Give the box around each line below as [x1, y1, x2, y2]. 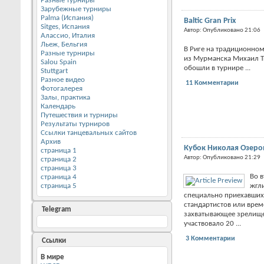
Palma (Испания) [41, 14, 94, 22]
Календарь [41, 102, 75, 110]
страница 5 [41, 181, 77, 190]
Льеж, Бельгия [41, 40, 87, 48]
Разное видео [41, 75, 85, 84]
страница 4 [41, 173, 77, 181]
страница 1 [41, 146, 77, 154]
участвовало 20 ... [184, 219, 242, 227]
